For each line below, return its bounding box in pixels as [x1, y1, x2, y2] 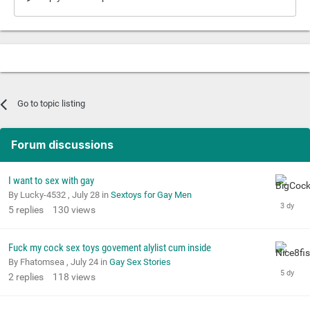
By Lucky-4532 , [8, 190, 72, 201]
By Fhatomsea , [8, 257, 71, 268]
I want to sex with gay [8, 174, 94, 188]
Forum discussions [11, 138, 113, 152]
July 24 [71, 257, 98, 268]
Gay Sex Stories [109, 257, 171, 268]
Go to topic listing [17, 98, 86, 109]
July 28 [72, 190, 100, 201]
